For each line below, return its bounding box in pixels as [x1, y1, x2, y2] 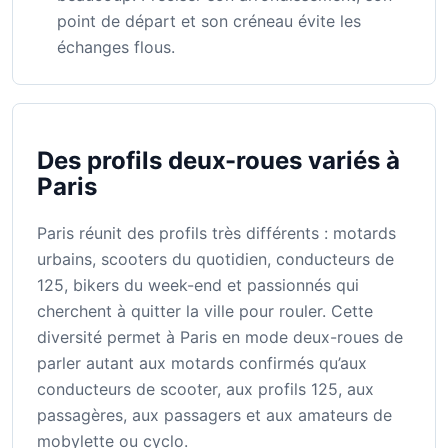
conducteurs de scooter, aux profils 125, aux [37, 378, 374, 399]
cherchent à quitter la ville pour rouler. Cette [37, 300, 373, 321]
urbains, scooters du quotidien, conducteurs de [37, 248, 394, 269]
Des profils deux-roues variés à [37, 145, 400, 175]
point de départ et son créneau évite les [57, 11, 361, 32]
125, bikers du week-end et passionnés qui [37, 274, 359, 295]
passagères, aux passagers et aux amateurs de [37, 404, 392, 425]
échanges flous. [57, 37, 175, 58]
